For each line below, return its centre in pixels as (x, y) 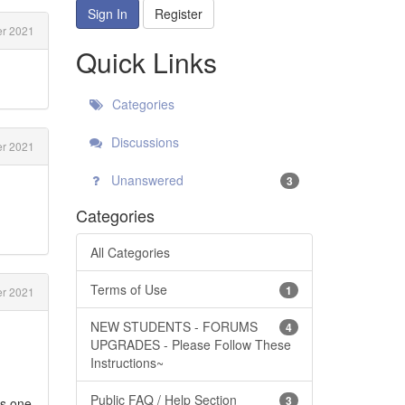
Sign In (107, 13)
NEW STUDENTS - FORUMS (174, 326)
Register (178, 13)
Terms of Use (128, 289)
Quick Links (146, 61)
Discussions (143, 141)
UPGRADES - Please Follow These (190, 344)
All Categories (130, 252)
